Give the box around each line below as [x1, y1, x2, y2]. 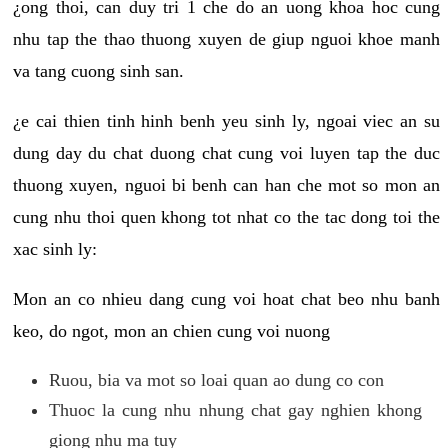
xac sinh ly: [13, 239, 97, 260]
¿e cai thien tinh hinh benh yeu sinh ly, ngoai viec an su [13, 111, 440, 132]
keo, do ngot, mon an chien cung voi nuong [13, 321, 330, 342]
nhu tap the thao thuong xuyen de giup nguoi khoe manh [13, 29, 440, 50]
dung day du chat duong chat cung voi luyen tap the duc [13, 143, 440, 164]
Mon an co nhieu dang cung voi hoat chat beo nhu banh [13, 289, 440, 310]
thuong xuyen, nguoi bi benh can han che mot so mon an [13, 175, 440, 196]
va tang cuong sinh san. [13, 61, 184, 82]
